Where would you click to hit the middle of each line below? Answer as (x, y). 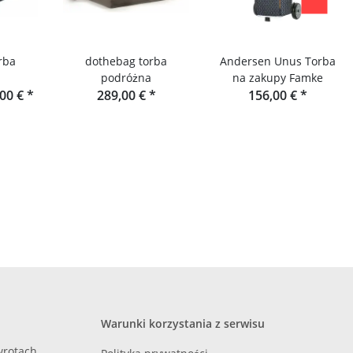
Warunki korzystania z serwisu (183, 324)
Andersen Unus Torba (277, 61)
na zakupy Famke (277, 78)
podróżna (126, 78)
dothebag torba (126, 61)
